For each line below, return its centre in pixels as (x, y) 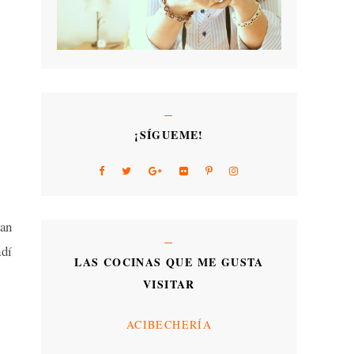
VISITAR (169, 284)
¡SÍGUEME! (169, 135)
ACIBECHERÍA (169, 324)
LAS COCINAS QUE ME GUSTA (169, 262)
